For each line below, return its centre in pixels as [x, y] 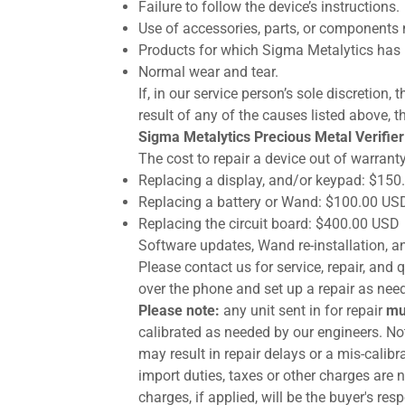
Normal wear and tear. [208, 72]
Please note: [179, 311]
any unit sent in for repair [302, 311]
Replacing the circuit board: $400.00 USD [268, 224]
